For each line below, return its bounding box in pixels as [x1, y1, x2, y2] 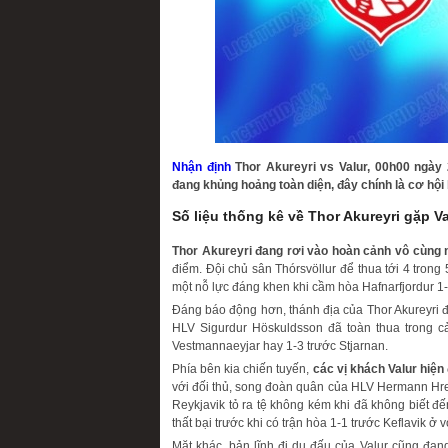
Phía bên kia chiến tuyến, [172, 362, 313, 377]
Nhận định [172, 160, 231, 174]
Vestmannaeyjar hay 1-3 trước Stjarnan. [172, 339, 388, 354]
